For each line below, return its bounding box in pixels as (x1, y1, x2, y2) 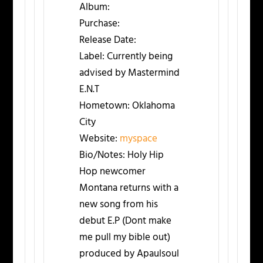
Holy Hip (125, 147, 164, 164)
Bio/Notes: (79, 147, 126, 164)
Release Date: (79, 32, 137, 49)
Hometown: (79, 98, 130, 114)
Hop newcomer (79, 164, 146, 180)
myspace (120, 131, 158, 147)
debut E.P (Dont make (79, 213, 172, 230)
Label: (79, 49, 105, 65)
